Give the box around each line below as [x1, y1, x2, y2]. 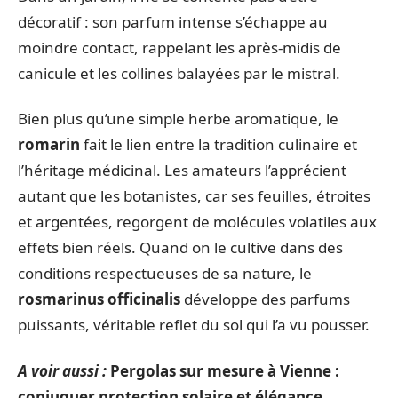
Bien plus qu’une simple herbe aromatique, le [18, 108, 338, 129]
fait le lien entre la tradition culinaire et [80, 134, 357, 155]
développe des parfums [180, 289, 350, 309]
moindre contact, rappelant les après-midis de [18, 36, 341, 58]
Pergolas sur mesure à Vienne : [110, 360, 339, 381]
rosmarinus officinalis [18, 289, 180, 309]
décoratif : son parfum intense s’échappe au [18, 11, 328, 32]
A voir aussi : [18, 360, 107, 381]
